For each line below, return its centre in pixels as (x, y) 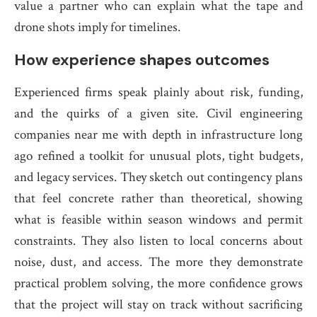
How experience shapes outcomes (142, 60)
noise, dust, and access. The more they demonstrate (158, 262)
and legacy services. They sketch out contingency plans (158, 177)
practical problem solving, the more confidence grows (158, 283)
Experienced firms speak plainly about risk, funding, (158, 92)
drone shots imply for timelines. (97, 27)
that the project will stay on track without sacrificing (158, 305)
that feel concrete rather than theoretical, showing (158, 198)
